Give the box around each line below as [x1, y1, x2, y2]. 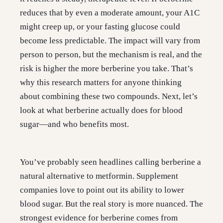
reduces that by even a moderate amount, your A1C [20, 8, 200, 18]
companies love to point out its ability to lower [20, 185, 184, 195]
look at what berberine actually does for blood [20, 106, 183, 115]
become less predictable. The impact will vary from [20, 36, 200, 46]
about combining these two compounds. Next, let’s [20, 92, 198, 102]
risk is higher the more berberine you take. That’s [20, 64, 193, 74]
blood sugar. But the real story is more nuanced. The [20, 199, 203, 209]
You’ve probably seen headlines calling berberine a [20, 157, 201, 167]
